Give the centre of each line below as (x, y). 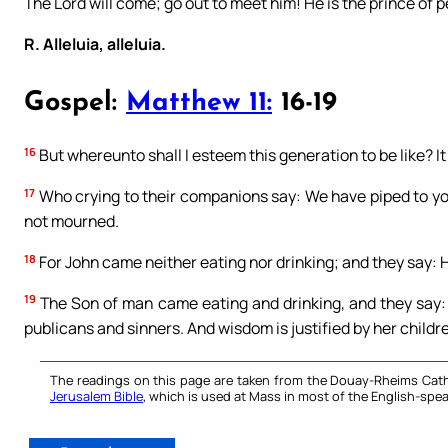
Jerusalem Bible (96, 396)
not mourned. (71, 221)
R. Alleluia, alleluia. (95, 44)
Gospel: (75, 103)
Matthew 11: (199, 103)
